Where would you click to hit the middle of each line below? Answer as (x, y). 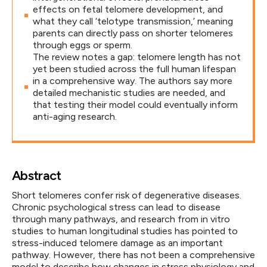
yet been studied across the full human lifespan (134, 69)
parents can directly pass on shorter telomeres (133, 33)
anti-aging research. (75, 117)
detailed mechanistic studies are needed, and (129, 93)
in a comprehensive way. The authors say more (133, 81)
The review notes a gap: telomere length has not (137, 57)
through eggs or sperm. (83, 45)
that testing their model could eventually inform (135, 105)
